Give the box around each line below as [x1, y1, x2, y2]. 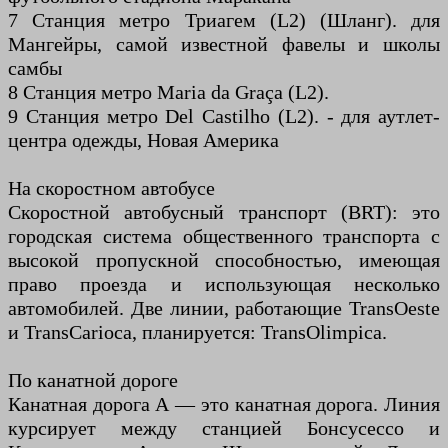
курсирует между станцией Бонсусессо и [8, 417, 440, 440]
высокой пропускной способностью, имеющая [8, 249, 440, 272]
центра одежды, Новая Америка [8, 129, 279, 152]
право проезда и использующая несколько [8, 273, 440, 296]
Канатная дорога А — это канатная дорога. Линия [8, 393, 440, 416]
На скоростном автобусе [8, 177, 215, 200]
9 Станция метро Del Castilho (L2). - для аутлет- [8, 105, 440, 128]
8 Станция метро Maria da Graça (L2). [8, 81, 329, 104]
